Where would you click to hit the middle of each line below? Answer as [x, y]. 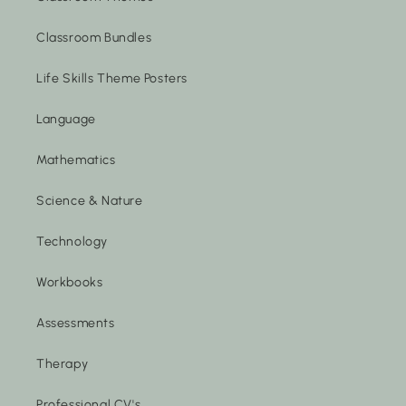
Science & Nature [90, 200]
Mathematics [76, 159]
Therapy [63, 363]
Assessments [76, 323]
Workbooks [70, 282]
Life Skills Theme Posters [112, 78]
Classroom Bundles [94, 37]
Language [66, 119]
